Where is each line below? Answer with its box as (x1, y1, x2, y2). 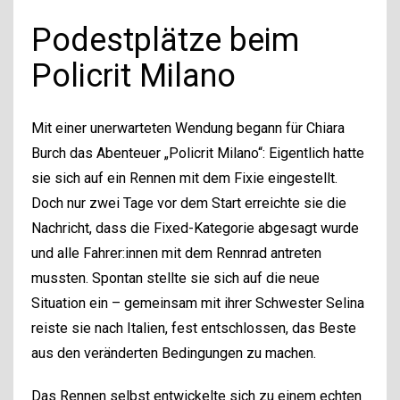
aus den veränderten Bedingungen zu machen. (31, 344, 316, 362)
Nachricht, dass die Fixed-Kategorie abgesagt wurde (31, 219, 359, 237)
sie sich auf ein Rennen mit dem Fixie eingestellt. (31, 169, 337, 187)
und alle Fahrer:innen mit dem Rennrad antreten (31, 244, 321, 262)
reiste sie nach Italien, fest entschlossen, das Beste (31, 319, 356, 337)
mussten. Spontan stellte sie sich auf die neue (31, 269, 320, 287)
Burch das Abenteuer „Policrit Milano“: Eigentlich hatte (31, 144, 364, 162)
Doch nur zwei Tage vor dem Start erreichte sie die (31, 194, 346, 212)
